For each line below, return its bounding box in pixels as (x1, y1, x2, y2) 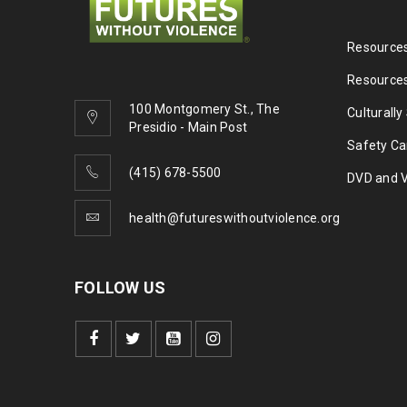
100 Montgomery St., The (129, 102, 280, 117)
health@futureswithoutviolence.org (129, 211, 341, 226)
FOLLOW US (74, 278, 166, 298)
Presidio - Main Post (129, 120, 247, 135)
